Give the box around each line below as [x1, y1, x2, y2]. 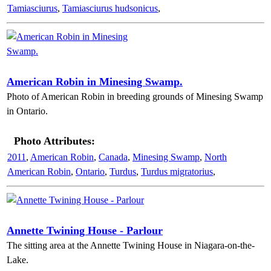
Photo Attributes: [14, 135, 95, 147]
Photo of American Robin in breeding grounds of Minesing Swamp [7, 91, 263, 102]
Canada [99, 152, 128, 162]
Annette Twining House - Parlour [7, 224, 163, 237]
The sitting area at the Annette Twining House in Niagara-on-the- [7, 240, 255, 250]
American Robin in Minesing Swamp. [7, 76, 183, 88]
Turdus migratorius [141, 166, 213, 177]
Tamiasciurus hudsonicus [62, 3, 158, 13]
